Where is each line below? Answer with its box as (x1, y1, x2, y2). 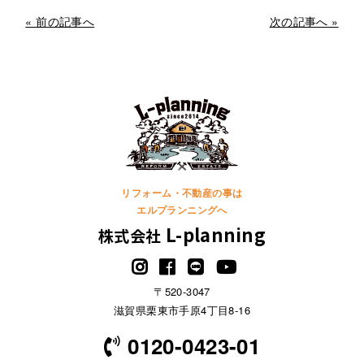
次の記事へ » (269, 13, 339, 29)
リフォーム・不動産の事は (121, 185, 243, 201)
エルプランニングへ (136, 202, 227, 218)
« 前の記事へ (25, 13, 95, 29)
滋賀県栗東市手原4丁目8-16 (113, 302, 251, 318)
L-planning (165, 221, 266, 248)
